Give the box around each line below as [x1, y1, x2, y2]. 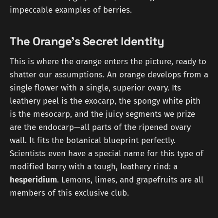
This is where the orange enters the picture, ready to [10, 56, 206, 67]
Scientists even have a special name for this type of [10, 148, 203, 159]
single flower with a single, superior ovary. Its [10, 82, 181, 93]
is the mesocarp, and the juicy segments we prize [10, 109, 195, 119]
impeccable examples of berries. [10, 5, 132, 16]
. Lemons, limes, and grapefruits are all [57, 174, 203, 185]
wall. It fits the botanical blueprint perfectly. [10, 135, 176, 145]
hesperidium [10, 174, 57, 185]
